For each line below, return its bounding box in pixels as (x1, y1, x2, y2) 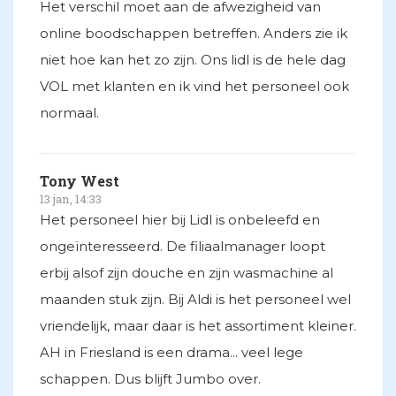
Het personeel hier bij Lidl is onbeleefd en (40, 211, 320, 229)
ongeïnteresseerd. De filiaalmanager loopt (40, 238, 325, 255)
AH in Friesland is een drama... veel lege (40, 344, 303, 362)
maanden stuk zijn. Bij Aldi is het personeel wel (40, 291, 351, 308)
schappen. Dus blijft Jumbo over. (40, 370, 261, 388)
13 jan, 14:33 (40, 191, 102, 208)
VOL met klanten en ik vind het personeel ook (40, 78, 349, 95)
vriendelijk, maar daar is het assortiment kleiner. (40, 317, 356, 335)
